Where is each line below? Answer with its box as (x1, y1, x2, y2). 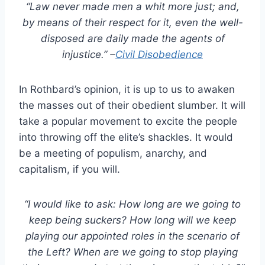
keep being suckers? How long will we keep (29, 214, 236, 226)
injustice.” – (62, 48, 115, 60)
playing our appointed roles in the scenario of (25, 230, 240, 242)
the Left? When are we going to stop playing (27, 245, 238, 258)
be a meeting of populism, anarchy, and (19, 147, 207, 159)
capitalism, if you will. (19, 163, 120, 175)
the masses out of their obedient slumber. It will (19, 99, 245, 111)
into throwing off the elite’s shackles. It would (19, 131, 233, 143)
